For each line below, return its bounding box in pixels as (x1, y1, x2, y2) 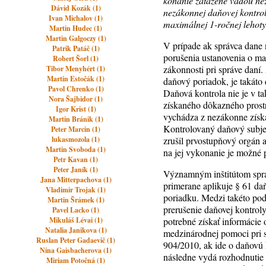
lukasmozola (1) (52, 134, 100, 144)
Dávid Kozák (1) (50, 3, 101, 13)
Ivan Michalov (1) (49, 13, 103, 23)
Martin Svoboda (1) (46, 144, 106, 154)
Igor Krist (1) (55, 104, 96, 114)
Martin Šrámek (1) (47, 195, 104, 205)
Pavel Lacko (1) (52, 205, 100, 215)
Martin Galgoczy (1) (45, 33, 106, 43)
